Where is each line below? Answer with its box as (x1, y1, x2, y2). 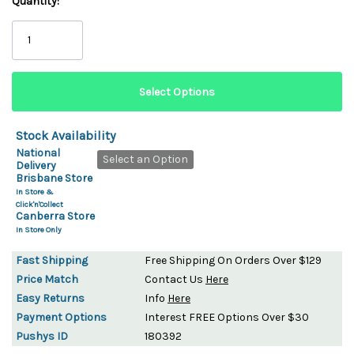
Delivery (16, 158, 56, 172)
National (16, 145, 60, 160)
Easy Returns (16, 291, 85, 305)
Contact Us (145, 272, 205, 286)
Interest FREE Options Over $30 (145, 310, 309, 324)
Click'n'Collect (16, 199, 63, 209)
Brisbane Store (16, 171, 92, 185)
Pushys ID (16, 329, 68, 343)
